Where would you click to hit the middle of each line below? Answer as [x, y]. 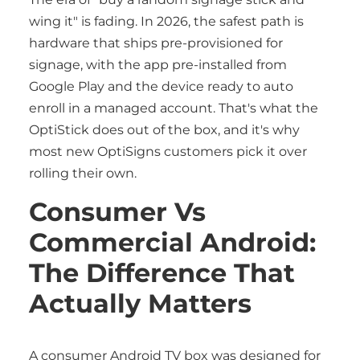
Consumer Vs [117, 212]
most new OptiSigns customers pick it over [168, 151]
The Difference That [162, 273]
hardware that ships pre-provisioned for [156, 43]
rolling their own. [83, 173]
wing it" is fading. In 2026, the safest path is [166, 21]
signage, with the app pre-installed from [158, 65]
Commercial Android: [172, 242]
